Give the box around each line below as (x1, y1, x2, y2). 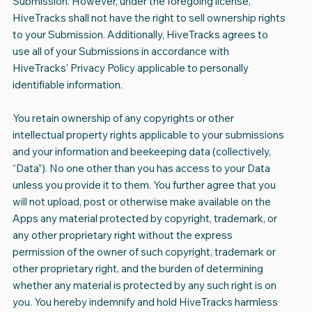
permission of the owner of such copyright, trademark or (12, 245, 276, 259)
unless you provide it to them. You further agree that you (12, 178, 276, 192)
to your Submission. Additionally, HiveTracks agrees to (12, 28, 268, 42)
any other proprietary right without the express (12, 228, 233, 242)
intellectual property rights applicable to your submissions (12, 128, 284, 142)
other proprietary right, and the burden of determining (12, 262, 263, 276)
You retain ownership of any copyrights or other (12, 111, 234, 125)
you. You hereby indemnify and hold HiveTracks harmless (12, 295, 278, 309)
